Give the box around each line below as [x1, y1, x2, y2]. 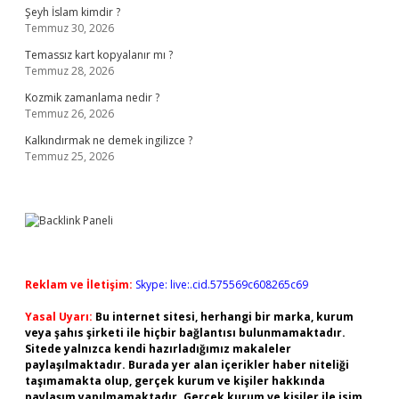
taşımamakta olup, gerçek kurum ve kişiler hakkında [25, 373, 325, 388]
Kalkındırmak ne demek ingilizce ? [25, 133, 192, 148]
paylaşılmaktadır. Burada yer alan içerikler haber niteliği [25, 357, 349, 372]
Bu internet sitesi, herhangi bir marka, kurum [95, 309, 354, 324]
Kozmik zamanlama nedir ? [25, 90, 159, 105]
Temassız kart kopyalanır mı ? [25, 47, 173, 62]
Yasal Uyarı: [25, 309, 93, 324]
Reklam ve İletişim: [25, 277, 133, 292]
